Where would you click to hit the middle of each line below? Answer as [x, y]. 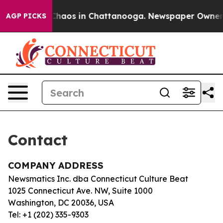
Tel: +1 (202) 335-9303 [48, 215]
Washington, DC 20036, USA [61, 203]
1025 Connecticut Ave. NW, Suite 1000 [80, 191]
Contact [38, 140]
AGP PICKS [26, 16]
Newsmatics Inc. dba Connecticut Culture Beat [98, 179]
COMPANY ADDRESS [56, 166]
